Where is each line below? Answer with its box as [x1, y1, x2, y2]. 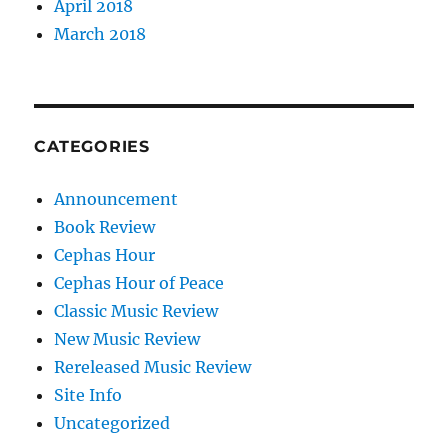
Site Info [54, 385, 123, 405]
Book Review [54, 217, 156, 237]
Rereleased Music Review [54, 357, 252, 377]
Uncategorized [54, 413, 171, 433]
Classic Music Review [54, 301, 219, 321]
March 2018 [54, 24, 147, 44]
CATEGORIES [34, 137, 150, 156]
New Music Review [54, 329, 201, 349]
